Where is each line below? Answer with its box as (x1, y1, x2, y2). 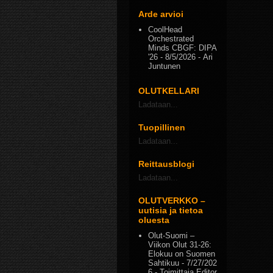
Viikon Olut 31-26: (148, 240, 212, 250)
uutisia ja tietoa (138, 205, 203, 215)
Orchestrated (148, 34, 194, 43)
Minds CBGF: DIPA (148, 43, 217, 52)
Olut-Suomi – (148, 231, 195, 241)
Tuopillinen (138, 122, 185, 132)
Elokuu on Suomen (148, 249, 216, 259)
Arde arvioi (138, 9, 183, 19)
